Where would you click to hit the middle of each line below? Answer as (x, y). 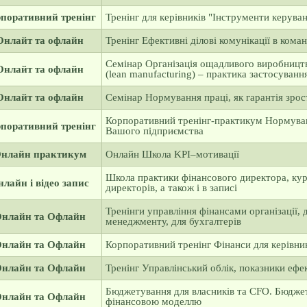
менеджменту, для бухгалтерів (173, 221)
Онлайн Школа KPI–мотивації (172, 154)
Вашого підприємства (154, 131)
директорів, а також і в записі (171, 188)
